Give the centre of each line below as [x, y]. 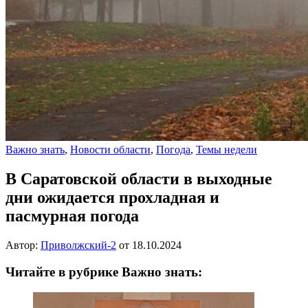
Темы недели [227, 150]
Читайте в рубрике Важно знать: [104, 272]
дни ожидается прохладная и [112, 198]
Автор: [23, 245]
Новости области [110, 150]
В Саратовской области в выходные [139, 179]
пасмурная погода [72, 216]
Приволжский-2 [78, 245]
